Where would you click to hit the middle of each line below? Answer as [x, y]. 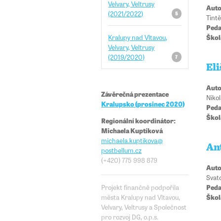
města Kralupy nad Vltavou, [141, 197]
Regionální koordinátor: [138, 120]
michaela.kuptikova [129, 140]
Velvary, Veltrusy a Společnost [144, 206]
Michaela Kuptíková [132, 130]
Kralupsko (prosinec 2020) [143, 104]
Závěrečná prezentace [135, 94]
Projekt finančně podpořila [140, 187]
